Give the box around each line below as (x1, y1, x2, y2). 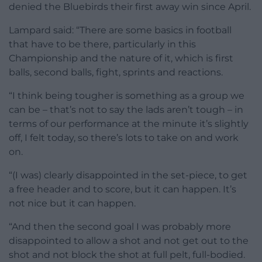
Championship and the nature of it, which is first (9, 52, 233, 64)
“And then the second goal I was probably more (9, 220, 231, 232)
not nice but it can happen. (9, 197, 136, 209)
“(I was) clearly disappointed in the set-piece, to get (9, 169, 247, 181)
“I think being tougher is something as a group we (9, 89, 244, 101)
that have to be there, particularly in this (9, 38, 196, 50)
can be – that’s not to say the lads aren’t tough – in (9, 104, 243, 115)
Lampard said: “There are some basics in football (9, 24, 232, 36)
